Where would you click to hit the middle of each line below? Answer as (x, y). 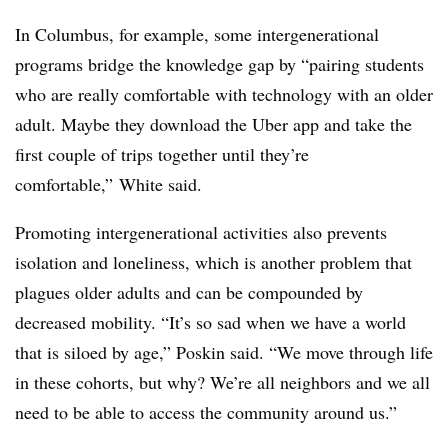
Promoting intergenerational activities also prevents (201, 232)
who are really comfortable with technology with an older (224, 94)
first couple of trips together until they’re (162, 154)
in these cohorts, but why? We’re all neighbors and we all (222, 382)
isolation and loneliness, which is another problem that (213, 262)
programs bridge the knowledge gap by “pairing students (219, 64)
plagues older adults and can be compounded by (189, 292)
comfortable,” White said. (108, 184)
